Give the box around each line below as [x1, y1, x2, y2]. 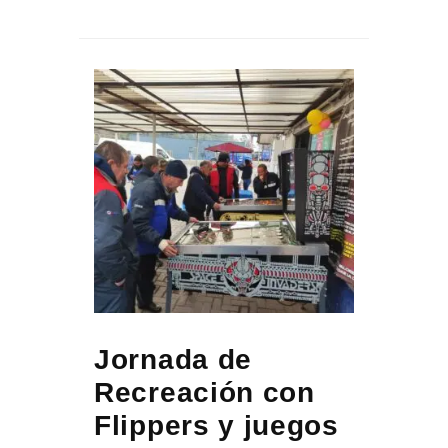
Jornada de [94, 343, 252, 375]
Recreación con [94, 376, 315, 408]
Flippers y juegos [94, 409, 339, 441]
